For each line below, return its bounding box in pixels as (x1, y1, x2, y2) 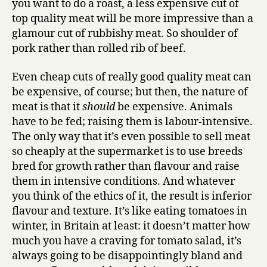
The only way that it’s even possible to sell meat (12, 129, 250, 144)
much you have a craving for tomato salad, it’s (12, 234, 241, 248)
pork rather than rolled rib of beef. (12, 42, 186, 55)
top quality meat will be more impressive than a (12, 12, 253, 26)
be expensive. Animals (115, 100, 232, 114)
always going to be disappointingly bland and (12, 249, 243, 263)
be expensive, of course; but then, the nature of (12, 85, 248, 99)
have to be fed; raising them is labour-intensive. (12, 114, 253, 129)
